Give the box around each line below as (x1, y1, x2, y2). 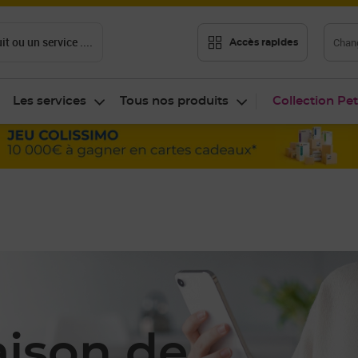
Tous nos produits (120, 95, 229, 107)
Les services (13, 95, 86, 107)
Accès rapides (229, 37, 298, 47)
